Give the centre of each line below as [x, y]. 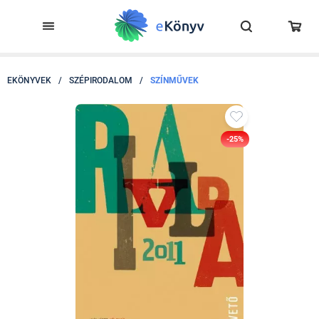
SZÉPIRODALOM [101, 80]
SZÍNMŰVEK [174, 80]
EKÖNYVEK [29, 80]
